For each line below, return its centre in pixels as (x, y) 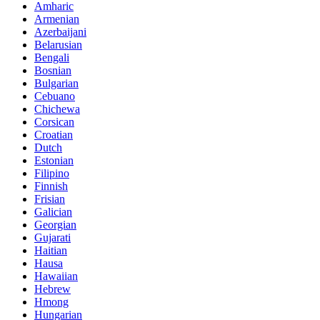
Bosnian (53, 70)
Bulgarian (56, 83)
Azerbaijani (60, 31)
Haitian (51, 250)
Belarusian (58, 44)
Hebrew (52, 289)
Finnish (51, 186)
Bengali (52, 57)
